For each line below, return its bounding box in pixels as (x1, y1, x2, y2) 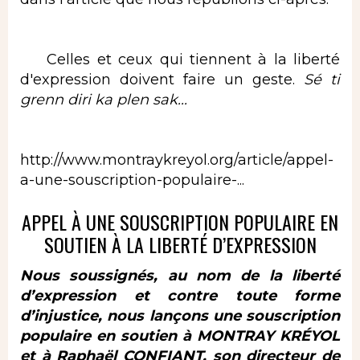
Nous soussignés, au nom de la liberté (20, 266, 340, 284)
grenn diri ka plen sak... (20, 91, 187, 109)
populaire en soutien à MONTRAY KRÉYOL (20, 326, 340, 345)
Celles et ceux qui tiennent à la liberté (20, 51, 340, 69)
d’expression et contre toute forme (20, 286, 340, 305)
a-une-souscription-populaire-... (20, 171, 244, 190)
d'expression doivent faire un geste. (20, 71, 304, 89)
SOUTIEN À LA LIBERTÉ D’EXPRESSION (43, 230, 317, 260)
